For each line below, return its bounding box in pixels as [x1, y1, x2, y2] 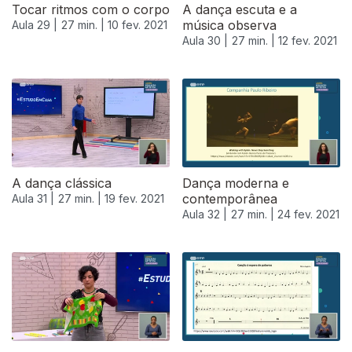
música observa [182, 17, 277, 34]
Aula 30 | [182, 34, 228, 48]
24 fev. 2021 [277, 207, 339, 222]
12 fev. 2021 [278, 34, 337, 48]
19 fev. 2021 [104, 192, 164, 206]
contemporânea [182, 191, 277, 207]
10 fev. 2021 [108, 18, 167, 32]
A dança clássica [12, 175, 112, 192]
